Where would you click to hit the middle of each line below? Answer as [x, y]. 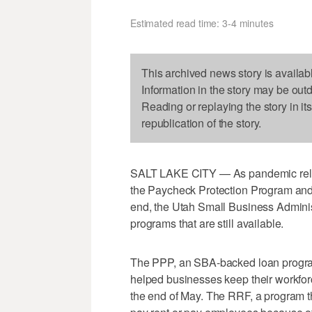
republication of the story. [202, 123]
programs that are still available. [207, 223]
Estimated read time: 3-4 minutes [202, 23]
